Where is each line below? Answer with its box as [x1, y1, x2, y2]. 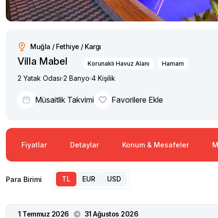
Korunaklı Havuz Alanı [88, 59, 149, 67]
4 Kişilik [91, 74, 115, 82]
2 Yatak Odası [18, 74, 61, 82]
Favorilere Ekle [111, 95, 163, 105]
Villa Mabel [18, 55, 68, 67]
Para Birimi [6, 175, 42, 183]
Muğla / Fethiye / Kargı [30, 42, 101, 51]
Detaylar [70, 141, 99, 149]
